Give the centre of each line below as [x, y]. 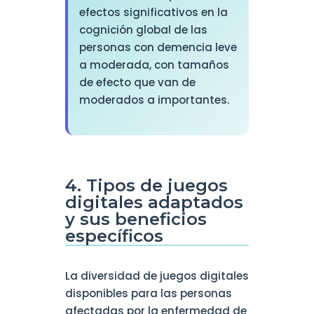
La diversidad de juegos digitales [157, 276]
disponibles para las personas [148, 294]
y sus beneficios [136, 219]
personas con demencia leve [158, 48]
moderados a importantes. [154, 100]
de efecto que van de [137, 83]
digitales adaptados [154, 203]
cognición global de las [143, 30]
